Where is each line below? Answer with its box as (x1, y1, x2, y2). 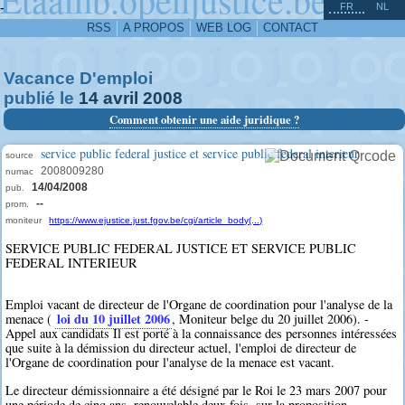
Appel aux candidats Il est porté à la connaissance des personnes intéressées (5, 325, 398, 343)
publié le (4, 89, 79, 108)
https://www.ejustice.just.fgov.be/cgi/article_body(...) (49, 215, 263, 225)
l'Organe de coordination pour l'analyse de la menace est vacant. (5, 353, 335, 372)
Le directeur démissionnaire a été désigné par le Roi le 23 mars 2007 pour (5, 381, 388, 399)
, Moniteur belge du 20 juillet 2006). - (172, 310, 370, 328)
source (5, 150, 34, 160)
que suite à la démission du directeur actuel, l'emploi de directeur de (5, 339, 357, 357)
